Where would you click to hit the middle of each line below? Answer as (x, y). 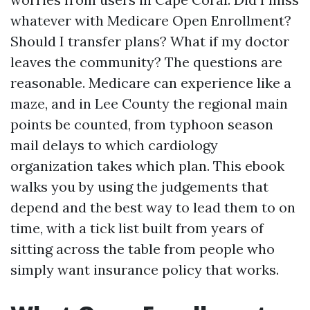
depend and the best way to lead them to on (153, 207)
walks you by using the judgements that (139, 186)
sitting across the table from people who (143, 249)
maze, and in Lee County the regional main (149, 103)
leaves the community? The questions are (146, 62)
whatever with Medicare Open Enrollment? (151, 20)
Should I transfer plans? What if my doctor (150, 41)
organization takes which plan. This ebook (147, 166)
